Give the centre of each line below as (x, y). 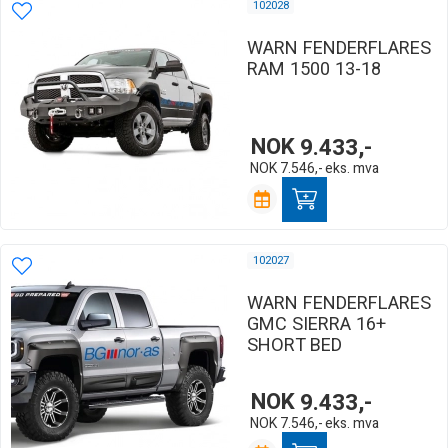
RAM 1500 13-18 (314, 69)
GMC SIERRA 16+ (316, 324)
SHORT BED (294, 345)
